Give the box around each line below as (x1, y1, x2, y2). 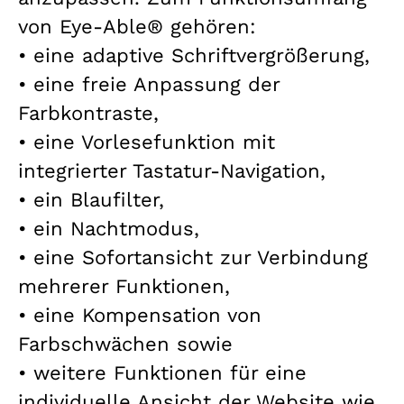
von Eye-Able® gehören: (18, 14, 256, 38)
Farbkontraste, (18, 101, 159, 124)
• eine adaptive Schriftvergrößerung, (18, 43, 370, 67)
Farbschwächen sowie (18, 332, 233, 355)
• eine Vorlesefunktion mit (18, 130, 275, 153)
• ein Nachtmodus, (18, 216, 199, 240)
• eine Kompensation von (18, 303, 262, 326)
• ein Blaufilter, (18, 188, 164, 211)
